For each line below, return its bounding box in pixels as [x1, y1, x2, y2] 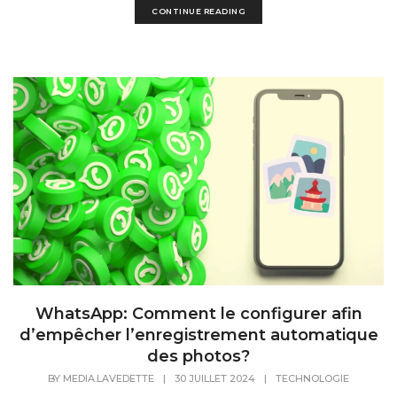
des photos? [147, 346, 250, 367]
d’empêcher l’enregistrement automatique [19, 325, 378, 346]
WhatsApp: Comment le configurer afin [35, 304, 362, 324]
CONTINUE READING [152, 6, 245, 17]
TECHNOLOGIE [276, 372, 349, 385]
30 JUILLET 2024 [175, 372, 255, 385]
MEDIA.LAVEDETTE [63, 372, 154, 385]
